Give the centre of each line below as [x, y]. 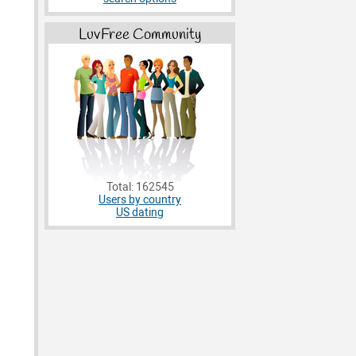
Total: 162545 [140, 188]
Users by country [140, 200]
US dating [140, 213]
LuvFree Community [140, 35]
